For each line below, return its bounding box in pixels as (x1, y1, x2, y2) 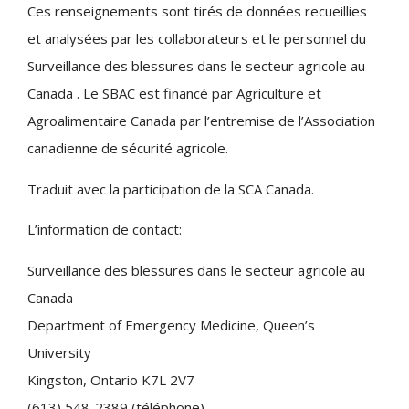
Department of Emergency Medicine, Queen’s (27, 315, 315, 334)
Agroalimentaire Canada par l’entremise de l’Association (27, 111, 375, 131)
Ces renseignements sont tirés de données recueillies (27, 2, 367, 21)
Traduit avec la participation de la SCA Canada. (27, 179, 314, 198)
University (27, 342, 91, 362)
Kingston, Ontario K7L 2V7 (27, 370, 194, 389)
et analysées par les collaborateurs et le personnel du (27, 29, 366, 48)
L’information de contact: (27, 220, 182, 239)
